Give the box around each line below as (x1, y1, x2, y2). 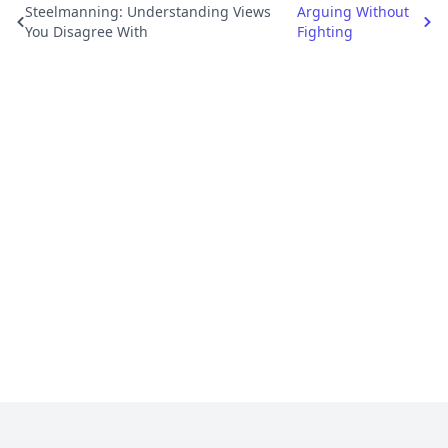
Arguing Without (297, 2, 410, 21)
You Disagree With (24, 22, 148, 41)
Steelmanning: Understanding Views (24, 2, 271, 21)
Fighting (297, 22, 354, 41)
